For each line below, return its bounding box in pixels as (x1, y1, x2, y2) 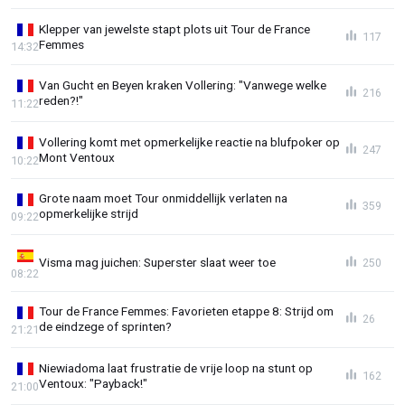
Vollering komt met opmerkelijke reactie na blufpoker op (39, 134, 340, 149)
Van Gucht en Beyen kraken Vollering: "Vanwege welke (39, 78, 326, 93)
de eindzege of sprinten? (39, 319, 172, 334)
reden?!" (39, 93, 83, 108)
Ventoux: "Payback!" (39, 376, 147, 391)
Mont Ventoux (39, 149, 115, 165)
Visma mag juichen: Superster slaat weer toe (39, 255, 276, 270)
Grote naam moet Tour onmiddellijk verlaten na (39, 191, 287, 206)
